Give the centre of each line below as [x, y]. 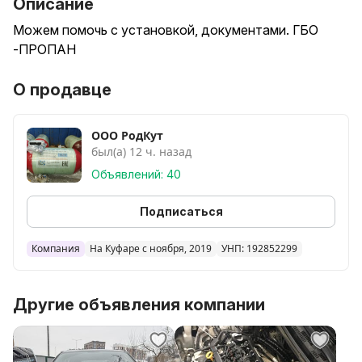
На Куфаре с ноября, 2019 [151, 248]
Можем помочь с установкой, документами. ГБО [166, 30]
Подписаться [181, 211]
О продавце [62, 90]
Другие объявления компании [139, 305]
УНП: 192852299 [259, 248]
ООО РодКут [127, 135]
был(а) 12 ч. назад [141, 152]
